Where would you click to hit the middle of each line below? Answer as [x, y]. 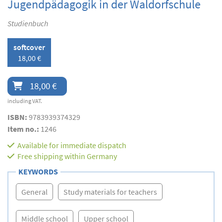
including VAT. [25, 101]
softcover [29, 47]
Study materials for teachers [110, 192]
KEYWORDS [38, 172]
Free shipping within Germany [67, 156]
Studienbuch [28, 24]
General [34, 192]
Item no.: [24, 129]
